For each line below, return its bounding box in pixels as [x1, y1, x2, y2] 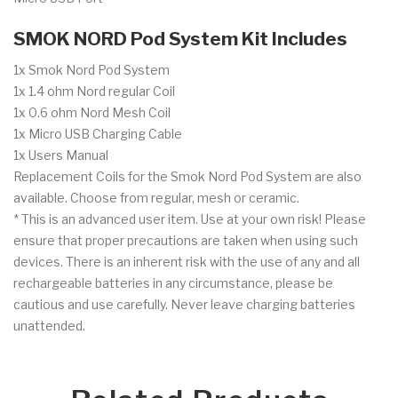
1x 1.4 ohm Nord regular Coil [13, 84, 175, 99]
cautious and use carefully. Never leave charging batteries [13, 297, 355, 313]
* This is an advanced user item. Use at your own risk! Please [13, 211, 366, 227]
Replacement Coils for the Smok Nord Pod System [13, 169, 312, 185]
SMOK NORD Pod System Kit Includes [13, 28, 347, 51]
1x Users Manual [13, 147, 108, 163]
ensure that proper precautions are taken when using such [13, 233, 358, 249]
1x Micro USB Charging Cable [13, 126, 182, 142]
